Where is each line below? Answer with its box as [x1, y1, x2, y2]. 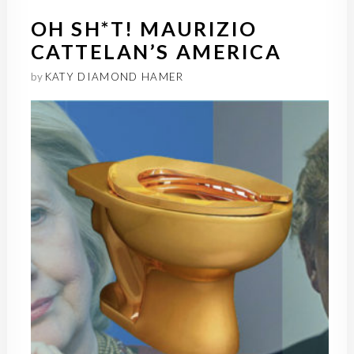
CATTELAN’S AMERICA [30, 39, 282, 63]
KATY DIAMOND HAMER [44, 70, 184, 83]
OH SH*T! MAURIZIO [30, 16, 258, 40]
